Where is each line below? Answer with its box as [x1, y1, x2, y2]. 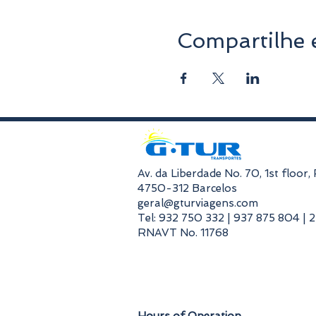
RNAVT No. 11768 [138, 226, 229, 240]
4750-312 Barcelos [138, 182, 237, 195]
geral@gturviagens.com [138, 197, 258, 210]
